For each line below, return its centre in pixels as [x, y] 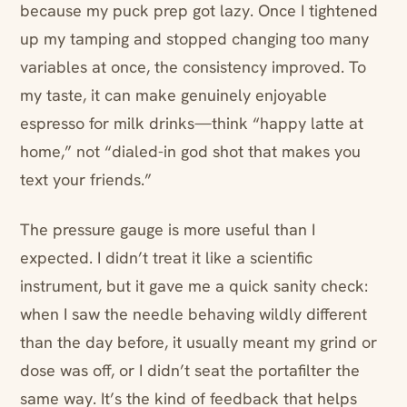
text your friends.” [86, 180]
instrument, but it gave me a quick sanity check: [194, 286]
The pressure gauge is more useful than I [168, 230]
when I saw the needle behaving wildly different [194, 314]
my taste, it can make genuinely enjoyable [174, 95]
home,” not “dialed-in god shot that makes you [190, 152]
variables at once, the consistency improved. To [193, 67]
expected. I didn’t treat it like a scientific [166, 258]
